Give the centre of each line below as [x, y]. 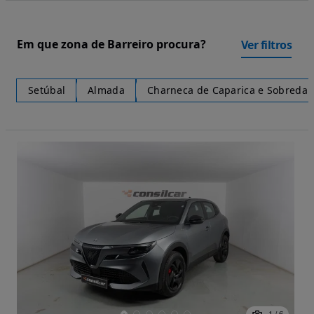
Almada [106, 90]
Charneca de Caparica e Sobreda [227, 90]
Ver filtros [266, 45]
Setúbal [47, 90]
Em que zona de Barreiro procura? [111, 45]
